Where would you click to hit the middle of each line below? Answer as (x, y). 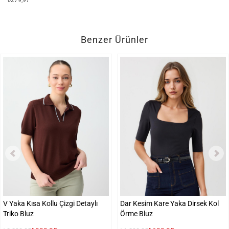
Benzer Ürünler (114, 40)
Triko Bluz (18, 214)
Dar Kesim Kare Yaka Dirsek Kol (169, 204)
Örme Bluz (136, 214)
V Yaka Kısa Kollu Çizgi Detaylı (50, 204)
